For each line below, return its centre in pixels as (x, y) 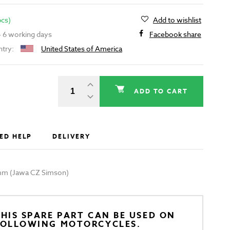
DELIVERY (71, 137)
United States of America (81, 49)
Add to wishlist (177, 20)
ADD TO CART (161, 91)
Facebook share (175, 34)
